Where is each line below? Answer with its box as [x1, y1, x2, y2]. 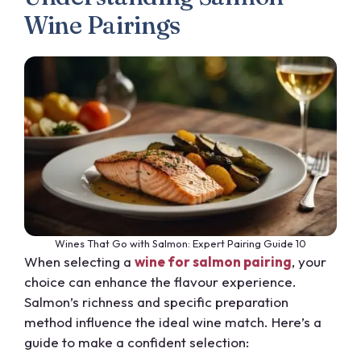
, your [292, 253, 326, 271]
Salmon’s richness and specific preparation [24, 293, 288, 311]
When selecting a [24, 253, 135, 271]
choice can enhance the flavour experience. [24, 273, 297, 291]
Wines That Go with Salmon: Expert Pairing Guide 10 [55, 237, 306, 251]
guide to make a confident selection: [24, 334, 249, 351]
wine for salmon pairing [135, 253, 292, 271]
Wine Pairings [24, 10, 181, 41]
